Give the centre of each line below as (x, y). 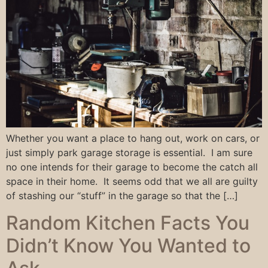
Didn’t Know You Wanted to (128, 245)
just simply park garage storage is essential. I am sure (129, 153)
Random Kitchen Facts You (128, 223)
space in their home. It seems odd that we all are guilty (132, 182)
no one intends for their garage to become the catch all (132, 167)
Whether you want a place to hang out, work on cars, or (133, 138)
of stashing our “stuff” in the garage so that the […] (122, 196)
